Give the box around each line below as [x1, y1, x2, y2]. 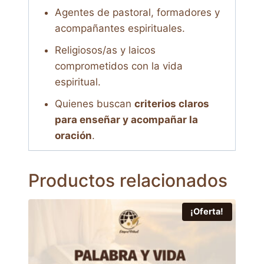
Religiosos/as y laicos [54, 44, 156, 56]
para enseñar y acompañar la [54, 113, 198, 126]
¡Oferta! [190, 206, 224, 217]
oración [54, 129, 92, 141]
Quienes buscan [54, 97, 134, 110]
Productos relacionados [28, 169, 227, 191]
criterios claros [134, 97, 209, 110]
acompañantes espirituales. [54, 22, 185, 34]
